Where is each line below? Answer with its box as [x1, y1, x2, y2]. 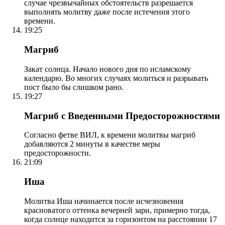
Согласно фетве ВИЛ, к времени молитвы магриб [24, 131, 195, 140]
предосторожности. [24, 149, 91, 158]
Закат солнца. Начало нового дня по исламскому [24, 64, 191, 73]
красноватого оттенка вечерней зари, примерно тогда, [24, 205, 210, 214]
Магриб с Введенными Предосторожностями [24, 110, 220, 121]
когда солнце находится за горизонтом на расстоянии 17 [24, 214, 217, 223]
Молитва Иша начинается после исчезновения [24, 196, 183, 205]
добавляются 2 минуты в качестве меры [24, 140, 160, 149]
